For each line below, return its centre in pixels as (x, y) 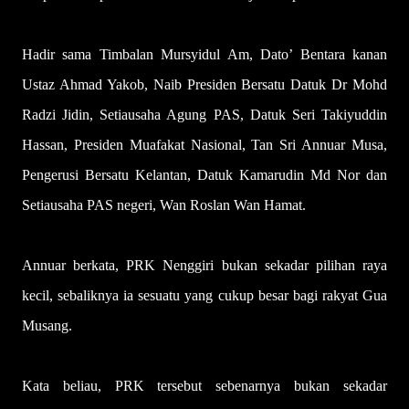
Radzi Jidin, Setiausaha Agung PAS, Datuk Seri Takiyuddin (204, 115)
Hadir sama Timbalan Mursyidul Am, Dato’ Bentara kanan (204, 55)
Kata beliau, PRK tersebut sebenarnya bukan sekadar (204, 386)
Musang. (47, 326)
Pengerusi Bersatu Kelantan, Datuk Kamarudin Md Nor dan (204, 175)
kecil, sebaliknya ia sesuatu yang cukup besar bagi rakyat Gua (204, 296)
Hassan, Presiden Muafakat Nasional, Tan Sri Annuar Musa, (204, 145)
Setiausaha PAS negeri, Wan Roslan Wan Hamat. (164, 205)
